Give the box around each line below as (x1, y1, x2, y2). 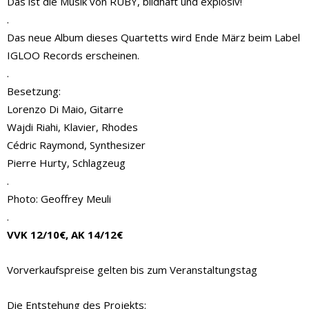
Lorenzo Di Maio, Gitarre (7, 101, 123, 116)
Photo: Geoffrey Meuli (7, 191, 111, 206)
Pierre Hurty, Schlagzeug (7, 155, 126, 170)
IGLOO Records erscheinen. (7, 48, 139, 62)
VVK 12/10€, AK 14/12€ (7, 227, 123, 241)
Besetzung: (7, 83, 61, 98)
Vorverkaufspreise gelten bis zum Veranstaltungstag (7, 262, 257, 277)
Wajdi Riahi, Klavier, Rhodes (7, 119, 138, 134)
